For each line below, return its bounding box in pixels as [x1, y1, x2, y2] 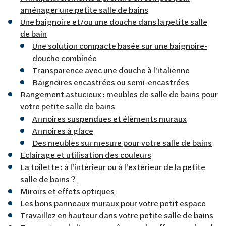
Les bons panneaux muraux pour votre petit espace [20, 197, 206, 208]
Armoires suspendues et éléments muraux [32, 112, 187, 124]
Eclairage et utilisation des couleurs [20, 149, 151, 160]
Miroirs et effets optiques [20, 185, 115, 196]
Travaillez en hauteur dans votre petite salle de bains [20, 209, 213, 220]
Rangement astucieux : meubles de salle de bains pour [20, 88, 218, 99]
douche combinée [32, 52, 97, 63]
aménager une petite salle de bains [20, 4, 148, 15]
